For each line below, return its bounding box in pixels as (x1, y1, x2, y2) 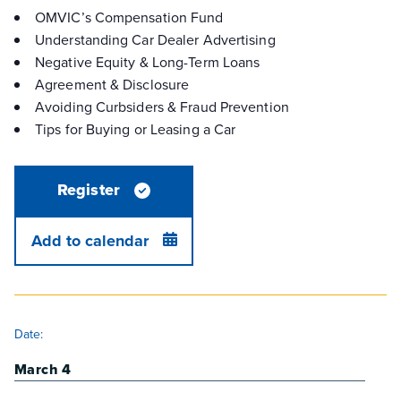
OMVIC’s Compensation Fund (35, 6, 224, 27)
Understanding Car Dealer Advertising (35, 29, 276, 49)
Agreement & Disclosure (35, 73, 190, 94)
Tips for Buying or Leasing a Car (35, 118, 236, 139)
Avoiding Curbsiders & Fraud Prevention (35, 96, 289, 116)
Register (57, 178, 120, 202)
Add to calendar (30, 228, 149, 252)
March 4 (14, 358, 72, 380)
